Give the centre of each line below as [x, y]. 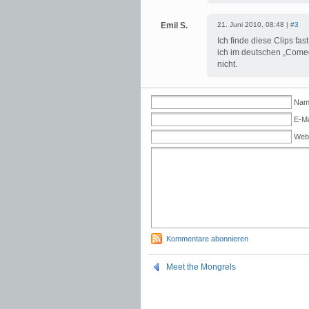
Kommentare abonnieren [207, 239]
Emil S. [174, 26]
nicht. [227, 64]
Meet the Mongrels [201, 267]
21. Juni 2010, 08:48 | [254, 24]
